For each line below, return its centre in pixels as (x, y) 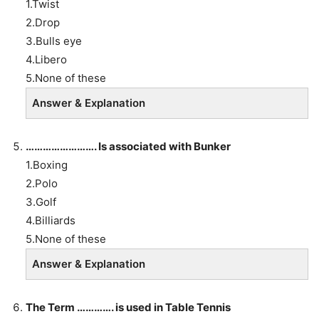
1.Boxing (47, 164)
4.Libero (46, 59)
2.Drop (43, 22)
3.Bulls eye (54, 41)
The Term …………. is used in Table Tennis (128, 307)
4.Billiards (51, 220)
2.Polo (42, 183)
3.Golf (41, 202)
